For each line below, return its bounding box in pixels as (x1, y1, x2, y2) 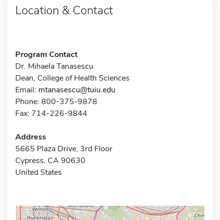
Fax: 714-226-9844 (15, 108, 87, 119)
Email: (15, 84, 38, 95)
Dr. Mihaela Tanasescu (15, 60, 93, 72)
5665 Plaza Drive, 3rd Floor (15, 143, 112, 154)
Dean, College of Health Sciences (15, 72, 130, 83)
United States (15, 166, 62, 178)
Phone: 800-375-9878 (15, 96, 97, 107)
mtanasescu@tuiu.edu (38, 84, 115, 95)
